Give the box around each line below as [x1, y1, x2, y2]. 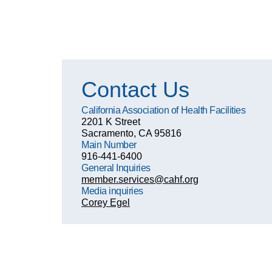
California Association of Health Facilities [81, 105, 246, 115]
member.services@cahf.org [81, 174, 199, 185]
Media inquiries [81, 186, 146, 196]
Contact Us [81, 77, 190, 102]
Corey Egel [81, 197, 131, 208]
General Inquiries [81, 163, 151, 173]
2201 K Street [81, 117, 141, 127]
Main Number [81, 140, 137, 150]
